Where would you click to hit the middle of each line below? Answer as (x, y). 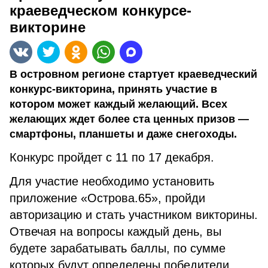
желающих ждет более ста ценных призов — (129, 119)
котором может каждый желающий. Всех (118, 104)
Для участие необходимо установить (112, 181)
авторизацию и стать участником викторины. (134, 215)
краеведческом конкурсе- (100, 10)
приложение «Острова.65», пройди (107, 198)
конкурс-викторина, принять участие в (113, 89)
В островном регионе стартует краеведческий (133, 74)
